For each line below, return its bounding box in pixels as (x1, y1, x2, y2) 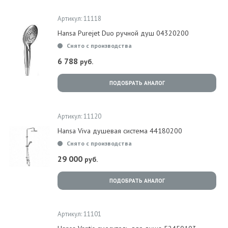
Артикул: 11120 (58, 112, 101, 121)
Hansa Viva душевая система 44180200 (58, 126, 182, 135)
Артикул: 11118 (58, 14, 101, 23)
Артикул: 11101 (58, 210, 101, 218)
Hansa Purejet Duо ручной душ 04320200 (58, 28, 189, 38)
